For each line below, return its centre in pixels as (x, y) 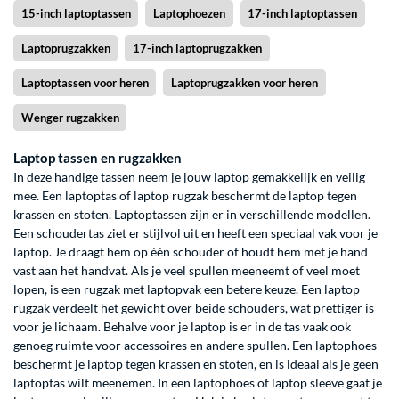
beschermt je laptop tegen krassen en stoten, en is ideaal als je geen (196, 363)
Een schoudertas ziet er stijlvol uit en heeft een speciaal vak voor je (195, 232)
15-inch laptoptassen (76, 13)
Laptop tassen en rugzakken (98, 157)
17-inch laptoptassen (303, 13)
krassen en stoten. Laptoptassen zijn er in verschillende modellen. (192, 214)
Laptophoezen (189, 13)
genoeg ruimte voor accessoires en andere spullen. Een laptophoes (195, 345)
